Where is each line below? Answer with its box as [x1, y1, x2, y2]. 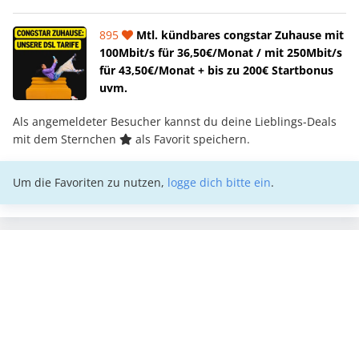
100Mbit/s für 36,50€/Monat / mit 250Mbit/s [99, 44, 342, 60]
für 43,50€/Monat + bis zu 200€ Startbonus [99, 62, 333, 78]
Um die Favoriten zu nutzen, [13, 174, 167, 190]
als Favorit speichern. [132, 131, 250, 147]
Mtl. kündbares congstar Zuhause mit [133, 26, 344, 42]
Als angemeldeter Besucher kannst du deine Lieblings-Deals [13, 113, 337, 129]
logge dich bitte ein [167, 174, 271, 190]
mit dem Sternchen [13, 131, 119, 147]
